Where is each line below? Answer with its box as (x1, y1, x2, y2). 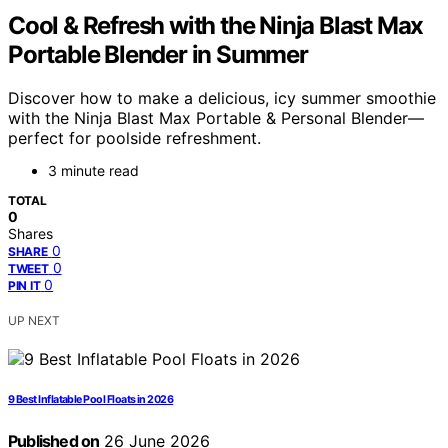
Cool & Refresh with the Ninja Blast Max (8, 10, 424, 40)
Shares (8, 225, 53, 243)
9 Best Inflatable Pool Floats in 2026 (8, 393, 174, 407)
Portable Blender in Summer (8, 39, 308, 69)
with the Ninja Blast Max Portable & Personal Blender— (8, 108, 424, 129)
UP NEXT (8, 313, 60, 329)
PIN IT (8, 278, 41, 294)
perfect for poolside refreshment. (8, 128, 261, 149)
